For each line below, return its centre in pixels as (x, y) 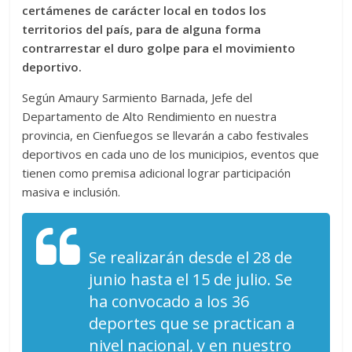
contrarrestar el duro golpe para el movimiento (159, 48)
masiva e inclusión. (71, 192)
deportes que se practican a (192, 323)
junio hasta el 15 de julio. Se (191, 279)
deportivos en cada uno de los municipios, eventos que (171, 154)
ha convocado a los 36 (169, 301)
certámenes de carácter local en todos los (145, 10)
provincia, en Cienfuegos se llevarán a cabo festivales (166, 135)
